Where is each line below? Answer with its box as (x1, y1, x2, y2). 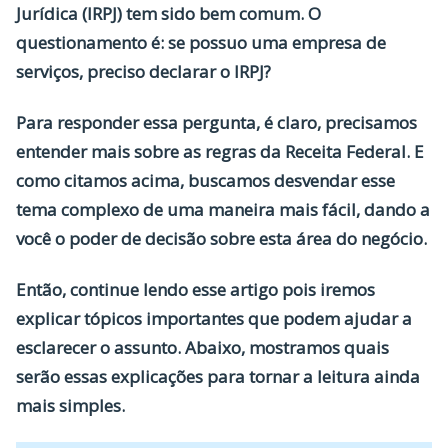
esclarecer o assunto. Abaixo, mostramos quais (16, 336, 389, 359)
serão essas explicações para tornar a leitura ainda (16, 365, 420, 388)
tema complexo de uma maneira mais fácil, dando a (16, 198, 430, 221)
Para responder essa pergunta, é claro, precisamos (16, 111, 417, 134)
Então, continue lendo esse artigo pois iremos (16, 278, 375, 301)
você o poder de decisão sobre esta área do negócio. (16, 227, 431, 250)
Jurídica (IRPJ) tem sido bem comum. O (16, 2, 321, 25)
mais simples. (16, 394, 129, 417)
